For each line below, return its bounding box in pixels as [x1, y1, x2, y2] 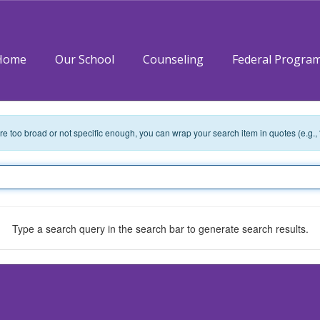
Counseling [143, 51, 204, 67]
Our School [55, 51, 114, 67]
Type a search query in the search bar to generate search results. [11, 221, 309, 236]
